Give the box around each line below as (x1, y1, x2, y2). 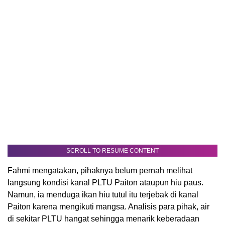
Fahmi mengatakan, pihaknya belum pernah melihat (8, 166, 192, 175)
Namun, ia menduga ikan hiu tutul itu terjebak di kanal (8, 190, 198, 199)
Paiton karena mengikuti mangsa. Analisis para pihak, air (8, 202, 209, 211)
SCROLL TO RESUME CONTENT (66, 147, 159, 155)
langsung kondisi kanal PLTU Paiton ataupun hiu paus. (8, 178, 203, 187)
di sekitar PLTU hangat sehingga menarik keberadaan (8, 214, 199, 223)
